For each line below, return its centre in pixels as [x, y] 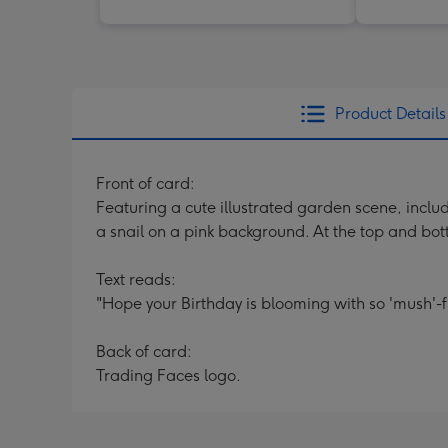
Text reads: [136, 279]
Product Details [390, 113]
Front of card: [145, 183]
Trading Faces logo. [168, 375]
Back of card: [144, 351]
